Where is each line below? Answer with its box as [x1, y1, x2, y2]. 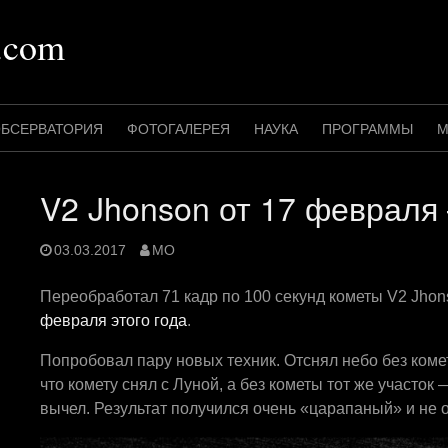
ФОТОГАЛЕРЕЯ [127, 121, 230, 137]
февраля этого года [40, 311, 187, 329]
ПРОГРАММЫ [322, 121, 413, 137]
